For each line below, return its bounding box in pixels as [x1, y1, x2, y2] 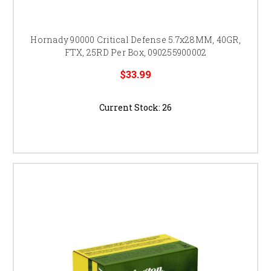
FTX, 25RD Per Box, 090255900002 [64, 46, 207, 58]
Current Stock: [99, 101, 162, 113]
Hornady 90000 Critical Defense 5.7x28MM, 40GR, [30, 33, 241, 45]
